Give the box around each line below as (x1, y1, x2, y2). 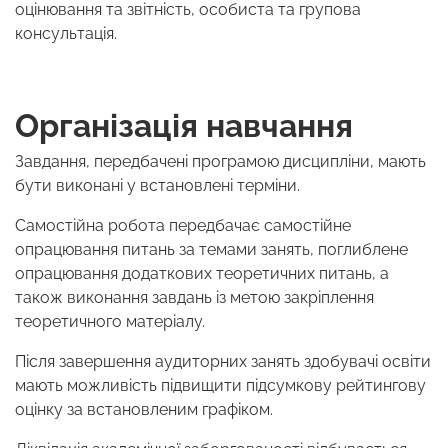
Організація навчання (15, 107, 361, 145)
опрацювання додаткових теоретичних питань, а (15, 264, 389, 284)
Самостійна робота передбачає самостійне (15, 216, 351, 236)
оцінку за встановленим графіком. (15, 400, 277, 420)
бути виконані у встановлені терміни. (15, 176, 304, 196)
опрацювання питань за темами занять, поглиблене (15, 240, 408, 260)
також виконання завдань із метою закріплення (15, 288, 374, 308)
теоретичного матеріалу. (15, 312, 209, 332)
